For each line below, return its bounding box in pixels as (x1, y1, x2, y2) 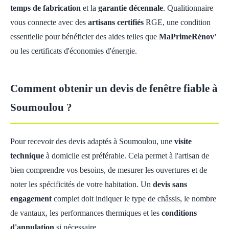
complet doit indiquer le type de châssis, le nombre (52, 194, 216, 203)
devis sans (153, 180, 187, 189)
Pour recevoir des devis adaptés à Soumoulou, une (10, 137, 174, 146)
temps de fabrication (10, 4, 81, 12)
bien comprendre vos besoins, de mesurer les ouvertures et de (10, 166, 207, 174)
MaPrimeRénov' (159, 32, 216, 41)
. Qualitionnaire (163, 4, 213, 12)
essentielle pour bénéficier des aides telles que (10, 32, 159, 41)
